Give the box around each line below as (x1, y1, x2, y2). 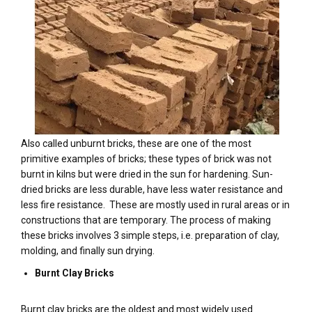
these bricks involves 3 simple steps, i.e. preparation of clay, (21, 230, 279, 241)
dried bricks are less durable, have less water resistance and (21, 184, 283, 195)
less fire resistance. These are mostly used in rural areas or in (21, 199, 290, 210)
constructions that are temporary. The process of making (21, 214, 271, 226)
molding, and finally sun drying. (21, 245, 155, 256)
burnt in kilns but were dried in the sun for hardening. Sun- (21, 169, 273, 180)
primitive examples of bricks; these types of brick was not (21, 153, 272, 164)
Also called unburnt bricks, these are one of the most (21, 138, 251, 149)
